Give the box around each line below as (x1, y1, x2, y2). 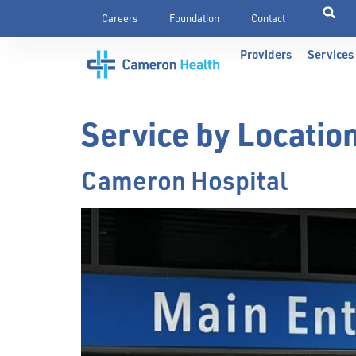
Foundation (168, 12, 219, 25)
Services (308, 46, 354, 62)
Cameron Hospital (81, 164, 288, 196)
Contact (250, 12, 285, 25)
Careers (101, 12, 137, 25)
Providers (240, 46, 292, 62)
